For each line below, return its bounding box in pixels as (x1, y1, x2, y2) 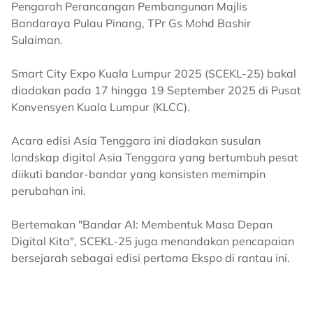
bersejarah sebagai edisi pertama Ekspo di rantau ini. (11, 250, 290, 265)
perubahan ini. (11, 183, 86, 198)
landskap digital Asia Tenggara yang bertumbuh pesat (11, 150, 298, 164)
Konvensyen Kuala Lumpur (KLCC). (11, 99, 190, 114)
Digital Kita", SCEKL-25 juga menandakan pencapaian (11, 233, 294, 248)
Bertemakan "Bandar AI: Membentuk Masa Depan (11, 217, 272, 231)
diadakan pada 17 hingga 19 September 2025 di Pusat (11, 82, 301, 97)
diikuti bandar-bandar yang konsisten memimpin (11, 166, 265, 181)
